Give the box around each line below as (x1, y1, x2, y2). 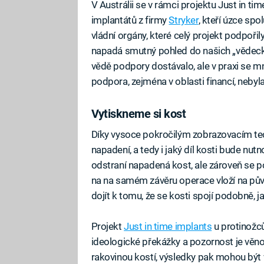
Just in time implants (124, 220, 212, 233)
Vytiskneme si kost (91, 106, 186, 121)
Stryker (169, 14, 199, 27)
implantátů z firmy (91, 14, 169, 27)
